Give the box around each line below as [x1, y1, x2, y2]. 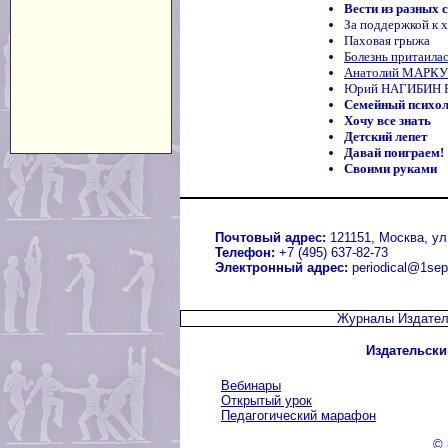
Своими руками [344, 161, 437, 176]
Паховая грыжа [344, 33, 430, 48]
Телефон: [215, 245, 275, 260]
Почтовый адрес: [215, 230, 326, 245]
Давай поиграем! [344, 145, 444, 160]
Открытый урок [221, 393, 312, 408]
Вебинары [221, 378, 281, 393]
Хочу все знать [344, 113, 431, 128]
